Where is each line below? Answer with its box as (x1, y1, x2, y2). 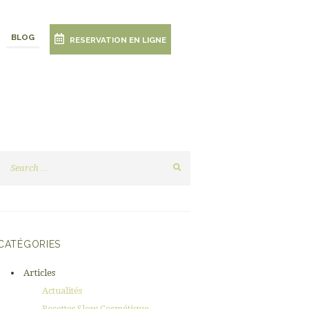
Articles (23, 267, 55, 278)
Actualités (42, 285, 82, 296)
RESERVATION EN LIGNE (70, 35, 167, 46)
